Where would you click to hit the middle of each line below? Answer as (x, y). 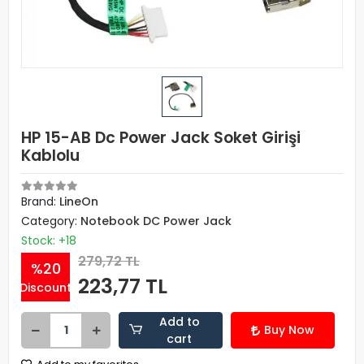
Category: (51, 221)
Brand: (40, 201)
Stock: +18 (49, 240)
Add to (179, 321)
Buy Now (289, 330)
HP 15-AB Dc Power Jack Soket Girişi (161, 138)
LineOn (79, 201)
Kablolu (50, 156)
